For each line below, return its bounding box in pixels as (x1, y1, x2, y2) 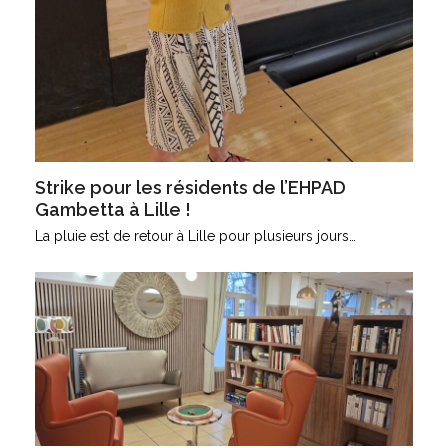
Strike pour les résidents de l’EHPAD (34, 177, 346, 198)
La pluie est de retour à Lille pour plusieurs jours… (34, 228, 356, 244)
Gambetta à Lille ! (34, 199, 191, 220)
